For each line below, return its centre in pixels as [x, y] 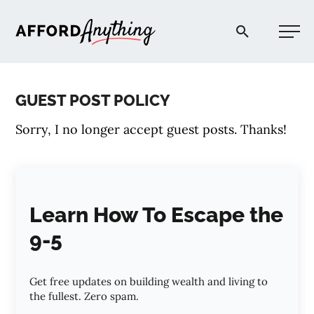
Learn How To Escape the [157, 215]
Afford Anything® [209, 23]
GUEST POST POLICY [93, 100]
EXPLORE [226, 300]
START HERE [226, 121]
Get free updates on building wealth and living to [149, 281]
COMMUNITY [226, 255]
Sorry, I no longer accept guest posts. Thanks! [151, 129]
